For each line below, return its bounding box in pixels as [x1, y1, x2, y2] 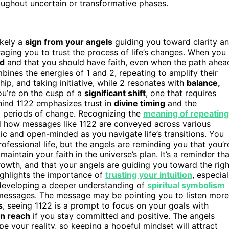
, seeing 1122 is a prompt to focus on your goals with [3, 200, 209, 211]
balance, [187, 77, 220, 88]
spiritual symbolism [147, 179, 225, 190]
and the [165, 98, 197, 108]
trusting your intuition [105, 169, 192, 180]
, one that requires [146, 87, 216, 98]
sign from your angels [25, 36, 112, 47]
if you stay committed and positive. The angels [30, 210, 215, 221]
